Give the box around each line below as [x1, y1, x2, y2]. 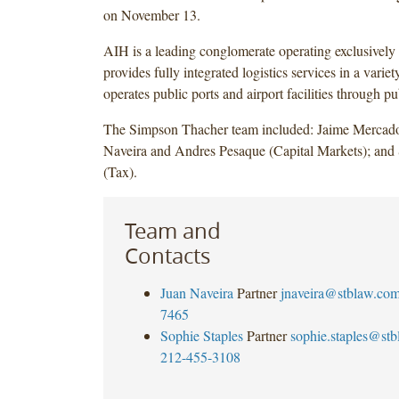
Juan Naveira [159, 282, 233, 302]
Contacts [124, 240, 210, 270]
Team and [124, 216, 221, 245]
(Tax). [102, 161, 137, 181]
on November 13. [102, 4, 200, 24]
